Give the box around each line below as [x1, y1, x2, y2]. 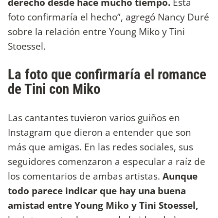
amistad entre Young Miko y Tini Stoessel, [8, 199, 198, 212]
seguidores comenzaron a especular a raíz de [8, 155, 205, 168]
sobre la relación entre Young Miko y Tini [8, 24, 185, 38]
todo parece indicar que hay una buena [8, 184, 186, 198]
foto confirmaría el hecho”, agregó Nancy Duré [8, 10, 209, 23]
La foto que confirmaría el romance [8, 66, 206, 83]
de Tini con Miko [8, 81, 100, 98]
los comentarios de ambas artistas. [8, 169, 160, 183]
